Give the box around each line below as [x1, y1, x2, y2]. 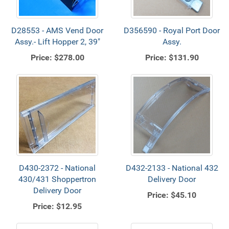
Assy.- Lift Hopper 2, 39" [14, 37, 100, 47]
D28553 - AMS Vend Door [11, 26, 103, 35]
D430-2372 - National [19, 163, 96, 173]
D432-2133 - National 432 [125, 163, 218, 173]
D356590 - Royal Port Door [124, 26, 220, 35]
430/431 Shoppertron [18, 174, 96, 184]
